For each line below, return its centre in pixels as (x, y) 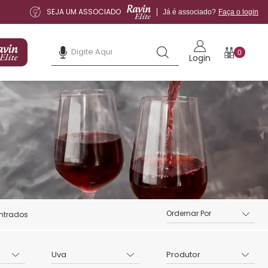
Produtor (183, 254)
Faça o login (238, 12)
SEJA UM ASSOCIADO (84, 12)
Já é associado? (189, 12)
